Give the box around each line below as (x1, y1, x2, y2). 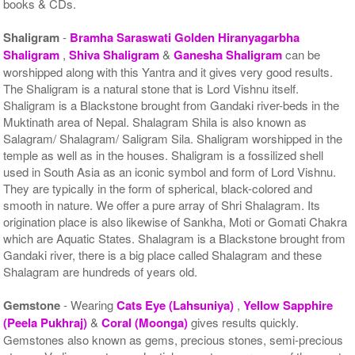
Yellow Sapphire (243, 296, 334, 314)
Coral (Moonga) (101, 313, 192, 331)
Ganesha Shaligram (174, 45, 286, 63)
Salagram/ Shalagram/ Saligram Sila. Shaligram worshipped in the (3, 129, 343, 147)
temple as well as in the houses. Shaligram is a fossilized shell (3, 146, 324, 163)
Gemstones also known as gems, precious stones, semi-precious (3, 330, 344, 348)
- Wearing (60, 296, 117, 313)
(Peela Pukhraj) (3, 313, 91, 331)
